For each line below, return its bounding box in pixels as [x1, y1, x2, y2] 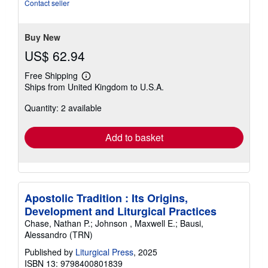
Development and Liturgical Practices [25, 203, 217, 220]
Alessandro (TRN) [25, 229, 93, 241]
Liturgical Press [75, 246, 133, 258]
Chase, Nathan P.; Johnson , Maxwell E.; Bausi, [25, 217, 203, 230]
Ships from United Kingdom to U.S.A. [25, 81, 164, 93]
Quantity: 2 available [25, 102, 102, 114]
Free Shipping [25, 69, 78, 82]
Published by [25, 246, 75, 258]
